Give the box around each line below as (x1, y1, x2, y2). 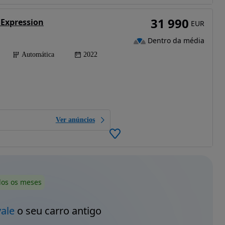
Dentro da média (147, 36, 204, 46)
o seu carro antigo (14, 204, 101, 218)
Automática (22, 50, 54, 58)
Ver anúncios (55, 116, 95, 124)
